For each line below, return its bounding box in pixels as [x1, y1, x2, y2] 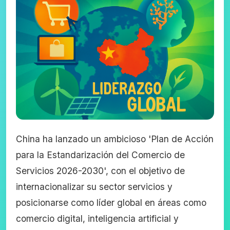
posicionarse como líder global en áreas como [16, 197, 207, 208]
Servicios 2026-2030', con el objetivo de [16, 165, 185, 176]
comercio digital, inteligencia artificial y [16, 213, 179, 224]
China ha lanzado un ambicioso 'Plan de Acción [16, 133, 214, 144]
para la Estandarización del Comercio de [16, 149, 185, 160]
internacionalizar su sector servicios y [16, 181, 173, 192]
